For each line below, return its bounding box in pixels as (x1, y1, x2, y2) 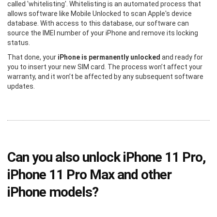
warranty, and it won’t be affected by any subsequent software (7, 72, 203, 80)
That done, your (7, 53, 58, 61)
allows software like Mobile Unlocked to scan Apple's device (7, 9, 192, 17)
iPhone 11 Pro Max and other (7, 166, 171, 183)
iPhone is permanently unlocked (58, 53, 160, 61)
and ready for (160, 53, 203, 61)
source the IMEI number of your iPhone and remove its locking (7, 29, 198, 37)
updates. (7, 82, 35, 90)
